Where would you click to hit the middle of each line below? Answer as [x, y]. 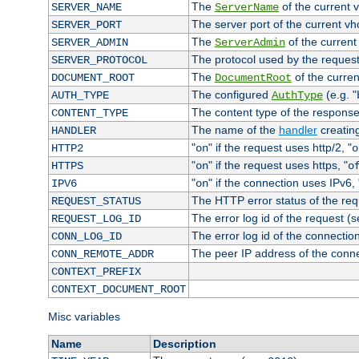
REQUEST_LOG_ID [96, 219]
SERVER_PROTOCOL [99, 61]
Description [184, 344]
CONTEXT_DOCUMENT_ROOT [118, 290]
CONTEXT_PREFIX [96, 272]
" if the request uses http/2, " [280, 148]
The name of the [235, 130]
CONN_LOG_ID [86, 237]
